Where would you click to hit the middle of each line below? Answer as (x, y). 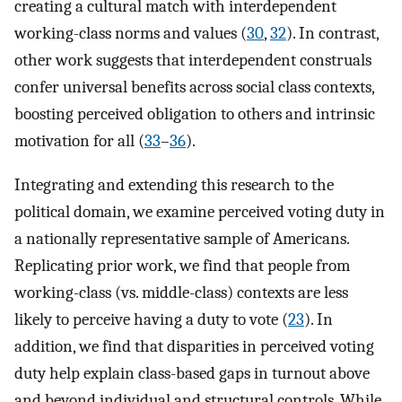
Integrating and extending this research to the (174, 184)
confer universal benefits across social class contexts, (194, 87)
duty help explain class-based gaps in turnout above (192, 373)
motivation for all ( (79, 141)
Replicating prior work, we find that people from (182, 265)
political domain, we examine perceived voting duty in (200, 211)
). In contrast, (332, 34)
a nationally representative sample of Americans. (182, 238)
